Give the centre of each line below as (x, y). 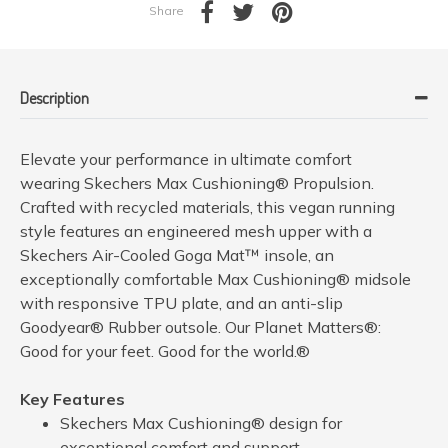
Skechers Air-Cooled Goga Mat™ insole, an (177, 254)
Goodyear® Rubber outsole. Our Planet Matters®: (200, 326)
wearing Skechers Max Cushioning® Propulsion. (197, 182)
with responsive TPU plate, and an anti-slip (181, 302)
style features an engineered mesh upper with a (196, 230)
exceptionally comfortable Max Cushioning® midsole (215, 278)
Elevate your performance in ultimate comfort (186, 158)
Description (54, 97)
